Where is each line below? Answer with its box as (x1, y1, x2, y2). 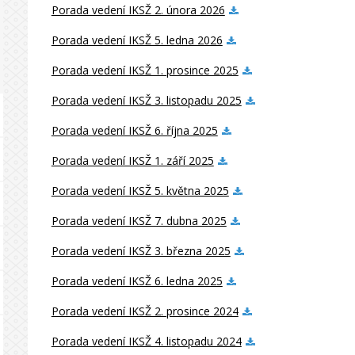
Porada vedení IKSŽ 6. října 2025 (51, 123, 218, 138)
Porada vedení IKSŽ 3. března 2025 (51, 243, 231, 258)
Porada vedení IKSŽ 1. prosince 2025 (51, 63, 239, 78)
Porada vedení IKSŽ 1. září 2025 (51, 153, 214, 168)
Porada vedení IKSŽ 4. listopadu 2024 (51, 334, 242, 349)
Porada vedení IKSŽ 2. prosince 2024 (51, 303, 239, 319)
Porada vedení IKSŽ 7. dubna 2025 (51, 213, 227, 228)
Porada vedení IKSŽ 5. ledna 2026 (51, 32, 223, 48)
